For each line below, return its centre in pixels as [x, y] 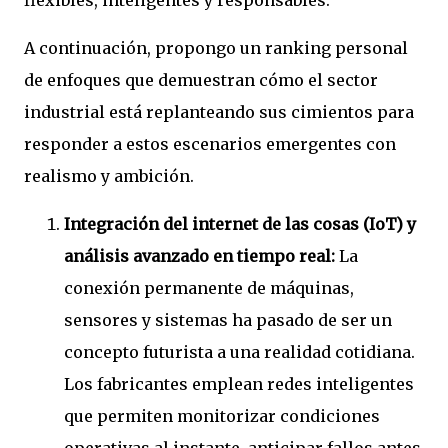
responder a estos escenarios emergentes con [210, 144]
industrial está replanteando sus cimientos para [219, 112]
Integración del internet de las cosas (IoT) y [240, 224]
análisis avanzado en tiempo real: [199, 256]
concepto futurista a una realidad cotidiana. [239, 352]
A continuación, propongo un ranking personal [216, 48]
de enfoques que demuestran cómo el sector [201, 80]
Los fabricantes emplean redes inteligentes [239, 384]
